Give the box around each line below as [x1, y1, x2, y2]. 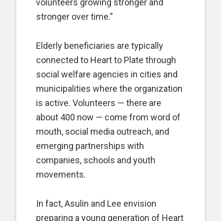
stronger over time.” [36, 11, 113, 22]
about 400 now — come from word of [36, 112, 181, 122]
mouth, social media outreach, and [36, 126, 169, 137]
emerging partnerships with [36, 141, 144, 151]
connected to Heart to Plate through [36, 55, 176, 65]
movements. [36, 169, 86, 180]
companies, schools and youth [36, 155, 155, 165]
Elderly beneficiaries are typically [36, 40, 163, 51]
